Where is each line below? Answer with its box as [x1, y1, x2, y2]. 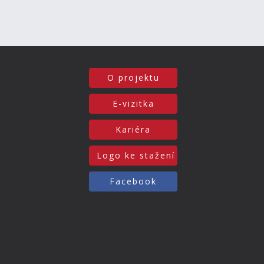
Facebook [110, 176, 157, 187]
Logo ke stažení [97, 150, 175, 161]
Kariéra [115, 124, 151, 135]
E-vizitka [112, 98, 154, 109]
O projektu [107, 72, 160, 83]
